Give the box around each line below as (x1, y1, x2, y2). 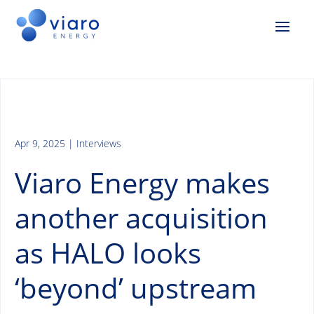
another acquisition (15, 198, 268, 238)
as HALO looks (15, 233, 201, 273)
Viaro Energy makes (15, 163, 270, 203)
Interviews (76, 137, 121, 151)
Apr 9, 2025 (15, 137, 65, 151)
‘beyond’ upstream (15, 268, 257, 308)
